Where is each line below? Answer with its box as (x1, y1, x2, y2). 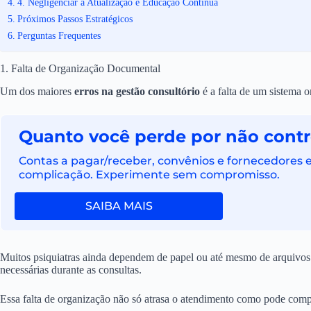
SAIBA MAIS (85, 199, 153, 212)
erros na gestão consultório (74, 85, 200, 97)
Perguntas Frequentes (17, 29, 101, 41)
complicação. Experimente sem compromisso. (19, 167, 280, 181)
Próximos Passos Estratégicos (17, 12, 133, 24)
